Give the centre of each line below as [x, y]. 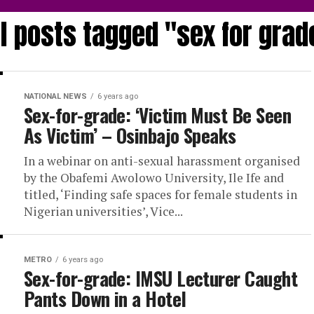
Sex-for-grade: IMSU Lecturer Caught [161, 278]
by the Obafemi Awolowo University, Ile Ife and [154, 177]
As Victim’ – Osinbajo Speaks [130, 135]
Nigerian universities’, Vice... [103, 211]
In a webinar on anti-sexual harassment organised [162, 161]
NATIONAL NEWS [55, 96]
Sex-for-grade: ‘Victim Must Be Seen [157, 115]
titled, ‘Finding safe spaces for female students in [161, 194]
